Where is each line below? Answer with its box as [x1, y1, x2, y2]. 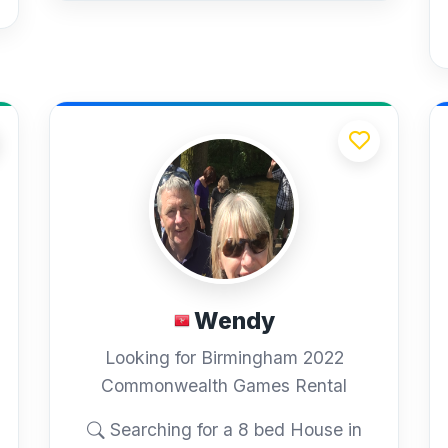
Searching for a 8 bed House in [104, 419, 362, 441]
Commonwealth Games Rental [101, 375, 347, 397]
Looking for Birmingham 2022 [104, 347, 344, 369]
